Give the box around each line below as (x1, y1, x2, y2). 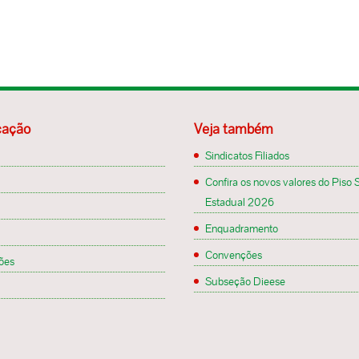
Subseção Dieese (205, 273, 285, 288)
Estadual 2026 (205, 194, 274, 209)
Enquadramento (205, 220, 278, 236)
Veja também (194, 119, 273, 138)
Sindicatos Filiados (205, 147, 289, 163)
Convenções (205, 247, 262, 262)
